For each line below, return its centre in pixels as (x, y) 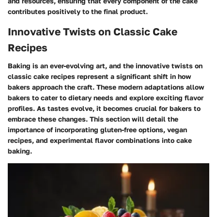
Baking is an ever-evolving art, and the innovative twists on (105, 66)
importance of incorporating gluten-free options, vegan (97, 130)
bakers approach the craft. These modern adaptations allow (106, 87)
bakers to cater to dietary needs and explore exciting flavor (106, 98)
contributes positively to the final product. (78, 11)
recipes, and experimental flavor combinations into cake (100, 140)
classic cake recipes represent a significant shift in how (100, 77)
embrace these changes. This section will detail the (93, 119)
